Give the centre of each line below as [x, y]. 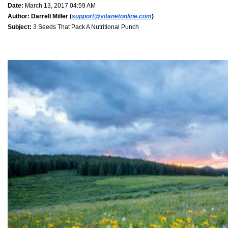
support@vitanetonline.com [112, 16]
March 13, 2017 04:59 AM [60, 5]
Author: [19, 16]
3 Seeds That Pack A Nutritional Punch [85, 27]
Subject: [20, 27]
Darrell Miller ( [51, 16]
